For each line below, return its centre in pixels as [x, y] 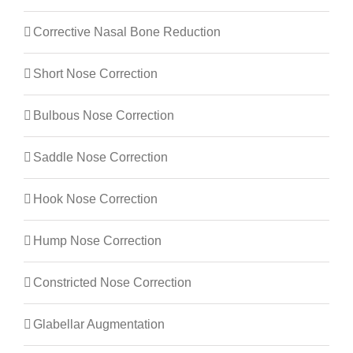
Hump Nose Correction [97, 241]
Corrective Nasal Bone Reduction [127, 32]
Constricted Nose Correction [112, 283]
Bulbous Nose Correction [104, 116]
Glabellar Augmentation [99, 325]
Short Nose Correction [95, 74]
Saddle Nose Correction [100, 158]
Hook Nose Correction [95, 199]
